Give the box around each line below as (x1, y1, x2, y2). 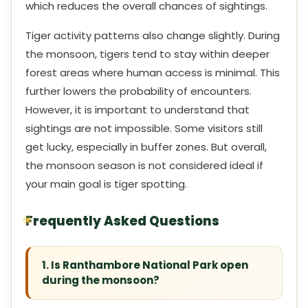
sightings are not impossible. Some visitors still (25, 121, 263, 135)
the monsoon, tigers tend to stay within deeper (25, 47, 269, 61)
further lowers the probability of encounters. (25, 84, 252, 98)
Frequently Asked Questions (25, 212, 219, 230)
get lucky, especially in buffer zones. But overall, (25, 140, 267, 154)
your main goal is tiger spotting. (25, 177, 187, 191)
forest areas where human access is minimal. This (25, 65, 280, 80)
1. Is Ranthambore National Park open (42, 258, 248, 272)
